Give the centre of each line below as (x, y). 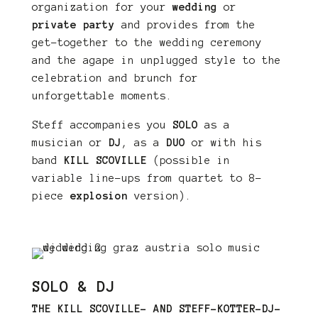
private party (73, 25)
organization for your (102, 7)
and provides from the (185, 25)
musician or (70, 143)
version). (159, 196)
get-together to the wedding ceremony (147, 43)
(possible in (191, 160)
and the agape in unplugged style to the (156, 60)
